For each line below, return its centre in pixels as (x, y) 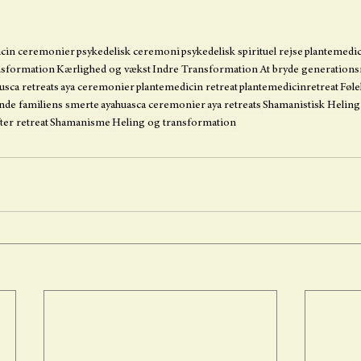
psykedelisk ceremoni (128, 52)
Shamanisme (80, 123)
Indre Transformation (205, 70)
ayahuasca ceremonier (153, 105)
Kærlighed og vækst (104, 70)
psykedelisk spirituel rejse (242, 52)
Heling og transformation (174, 123)
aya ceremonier (98, 87)
